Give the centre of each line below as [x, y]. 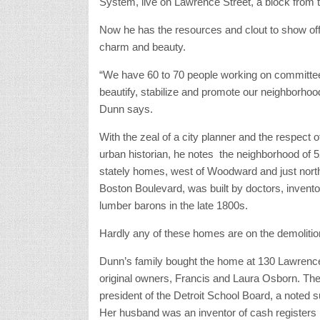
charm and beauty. [142, 46]
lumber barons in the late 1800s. [173, 205]
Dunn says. [126, 109]
